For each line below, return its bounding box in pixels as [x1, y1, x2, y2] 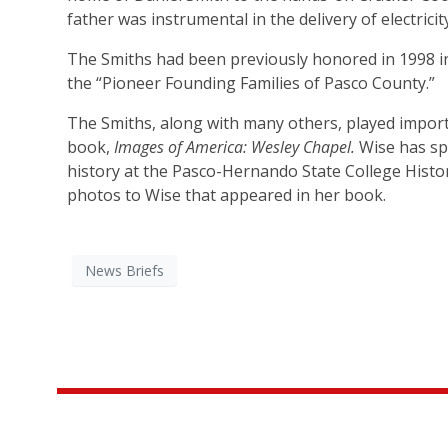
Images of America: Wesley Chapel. [114, 136, 355, 159]
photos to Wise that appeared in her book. [67, 184, 386, 207]
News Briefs [85, 260, 164, 280]
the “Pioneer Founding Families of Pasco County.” [67, 72, 435, 95]
